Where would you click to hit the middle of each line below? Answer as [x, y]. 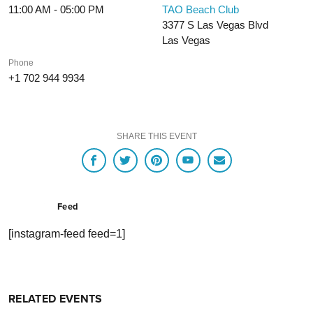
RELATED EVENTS [56, 299]
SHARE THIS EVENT [156, 136]
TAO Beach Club [201, 9]
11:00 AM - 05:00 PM [56, 9]
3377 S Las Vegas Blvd [216, 25]
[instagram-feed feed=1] [67, 234]
